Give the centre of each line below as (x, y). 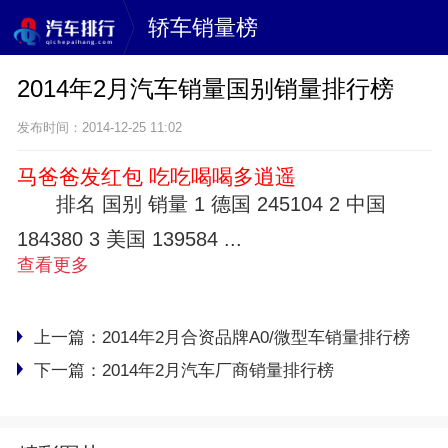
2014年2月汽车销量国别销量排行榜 (205, 88)
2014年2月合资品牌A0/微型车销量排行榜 (255, 338)
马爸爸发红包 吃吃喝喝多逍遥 (156, 177)
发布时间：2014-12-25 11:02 (99, 128)
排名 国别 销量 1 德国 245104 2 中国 (221, 204)
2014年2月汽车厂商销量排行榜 (217, 370)
